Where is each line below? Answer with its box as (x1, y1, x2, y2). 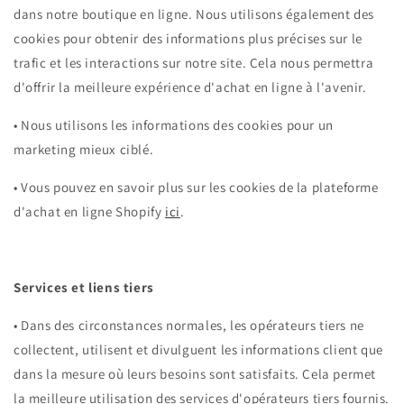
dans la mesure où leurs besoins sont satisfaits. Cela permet (14, 365, 377, 383)
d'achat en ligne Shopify (14, 203, 166, 221)
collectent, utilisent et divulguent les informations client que (14, 341, 383, 359)
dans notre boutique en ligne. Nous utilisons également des (14, 5, 374, 23)
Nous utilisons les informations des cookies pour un (21, 116, 334, 134)
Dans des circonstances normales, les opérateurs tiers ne (21, 317, 364, 335)
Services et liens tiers (14, 279, 154, 297)
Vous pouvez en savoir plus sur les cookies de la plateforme (21, 179, 379, 197)
